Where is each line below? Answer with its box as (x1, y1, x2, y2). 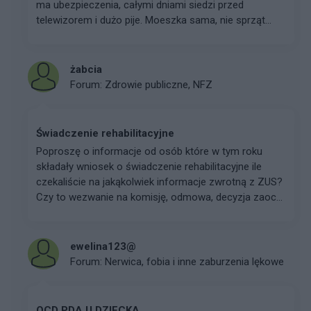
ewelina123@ (70, 239, 136, 253)
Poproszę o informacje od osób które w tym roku (36, 145, 262, 158)
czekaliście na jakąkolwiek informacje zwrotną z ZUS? (36, 176, 283, 188)
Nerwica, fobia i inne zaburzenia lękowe (105, 255, 284, 268)
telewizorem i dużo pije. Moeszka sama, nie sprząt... (36, 14, 271, 26)
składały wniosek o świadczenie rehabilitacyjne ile (36, 160, 262, 173)
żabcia (70, 62, 102, 76)
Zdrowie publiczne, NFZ (105, 78, 212, 91)
